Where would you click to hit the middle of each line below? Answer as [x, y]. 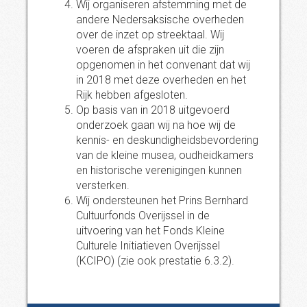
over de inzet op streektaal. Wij [150, 35]
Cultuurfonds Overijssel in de [143, 216]
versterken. [103, 185]
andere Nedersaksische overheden [160, 20]
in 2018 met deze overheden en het [161, 80]
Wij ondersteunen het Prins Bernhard [162, 200]
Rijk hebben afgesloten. [132, 95]
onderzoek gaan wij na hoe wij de [156, 125]
